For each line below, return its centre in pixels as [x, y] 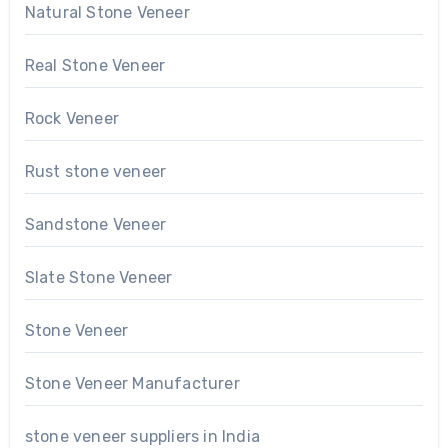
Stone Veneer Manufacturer [132, 383]
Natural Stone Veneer [107, 12]
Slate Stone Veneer [98, 277]
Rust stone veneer [95, 171]
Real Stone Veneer [95, 65]
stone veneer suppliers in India [142, 436]
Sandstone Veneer [95, 224]
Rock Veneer [71, 118]
